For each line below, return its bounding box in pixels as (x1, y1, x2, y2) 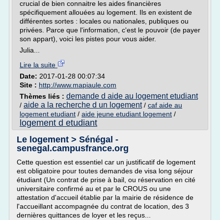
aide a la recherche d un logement (24, 101, 142, 109)
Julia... (20, 46, 40, 54)
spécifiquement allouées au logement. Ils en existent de (20, 8, 192, 16)
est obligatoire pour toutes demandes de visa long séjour (17, 167, 193, 175)
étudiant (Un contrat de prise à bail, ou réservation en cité (17, 176, 195, 184)
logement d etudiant (20, 118, 97, 128)
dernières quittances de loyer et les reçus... (17, 211, 151, 219)
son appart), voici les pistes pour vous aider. (20, 35, 156, 43)
